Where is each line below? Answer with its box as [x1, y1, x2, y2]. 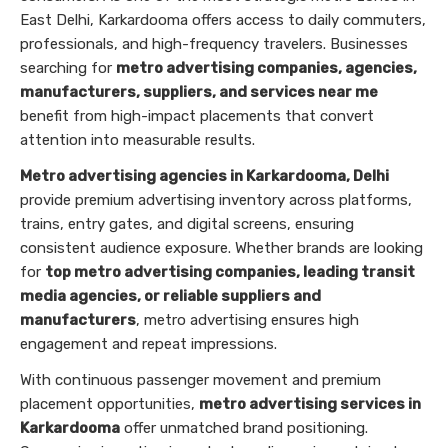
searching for [20, 58, 116, 77]
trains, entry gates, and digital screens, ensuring [20, 214, 354, 233]
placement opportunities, [20, 394, 199, 413]
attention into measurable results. [20, 130, 255, 149]
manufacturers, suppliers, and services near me [20, 82, 378, 101]
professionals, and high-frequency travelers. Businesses [20, 34, 408, 53]
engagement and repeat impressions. [20, 334, 277, 353]
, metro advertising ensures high [136, 310, 359, 329]
